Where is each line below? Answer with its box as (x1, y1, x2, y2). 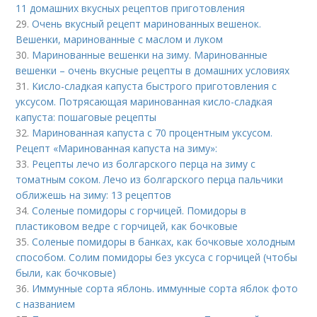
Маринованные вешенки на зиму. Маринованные (32, 48, 268, 62)
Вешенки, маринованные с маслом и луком (16, 33, 224, 46)
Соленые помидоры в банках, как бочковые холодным (32, 235, 296, 248)
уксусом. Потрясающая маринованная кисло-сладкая (16, 95, 273, 108)
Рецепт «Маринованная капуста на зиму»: (16, 142, 218, 155)
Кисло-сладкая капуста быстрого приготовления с (32, 79, 277, 93)
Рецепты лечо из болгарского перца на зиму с (32, 157, 256, 171)
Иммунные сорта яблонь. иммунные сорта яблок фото (32, 282, 299, 295)
